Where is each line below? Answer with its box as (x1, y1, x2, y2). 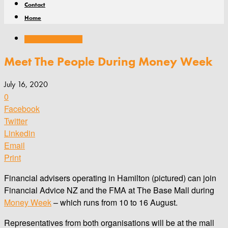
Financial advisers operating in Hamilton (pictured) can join (4, 172, 216, 184)
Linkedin (4, 127, 35, 139)
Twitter (4, 115, 27, 127)
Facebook (4, 102, 40, 115)
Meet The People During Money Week (4, 53, 213, 69)
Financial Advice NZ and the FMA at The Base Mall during (4, 184, 214, 196)
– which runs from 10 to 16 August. (51, 196, 178, 208)
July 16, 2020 (4, 78, 48, 90)
